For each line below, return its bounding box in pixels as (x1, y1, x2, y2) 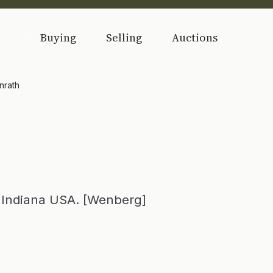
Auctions (172, 29, 218, 45)
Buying (40, 29, 76, 45)
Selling (106, 29, 142, 45)
